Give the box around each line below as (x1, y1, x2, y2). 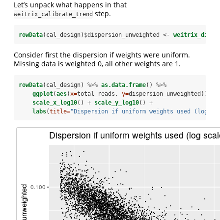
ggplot (32, 90, 53, 98)
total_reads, (77, 90, 122, 98)
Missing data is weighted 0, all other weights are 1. (14, 59, 181, 69)
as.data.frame (101, 82, 146, 89)
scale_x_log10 (32, 99, 77, 107)
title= (50, 108, 70, 115)
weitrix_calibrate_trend (14, 11, 93, 18)
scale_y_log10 (94, 99, 139, 107)
